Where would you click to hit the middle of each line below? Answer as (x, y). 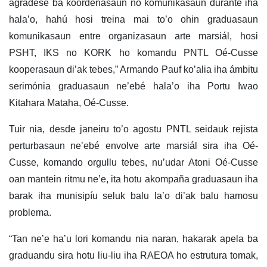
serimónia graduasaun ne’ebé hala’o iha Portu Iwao (133, 86)
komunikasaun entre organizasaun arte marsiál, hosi (133, 36)
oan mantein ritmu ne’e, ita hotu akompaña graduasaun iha (133, 179)
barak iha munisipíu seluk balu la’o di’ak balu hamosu (133, 196)
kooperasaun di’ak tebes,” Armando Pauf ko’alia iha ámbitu (133, 70)
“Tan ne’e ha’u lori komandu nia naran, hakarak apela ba (133, 239)
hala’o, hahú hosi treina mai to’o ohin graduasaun (133, 20)
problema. (30, 213)
